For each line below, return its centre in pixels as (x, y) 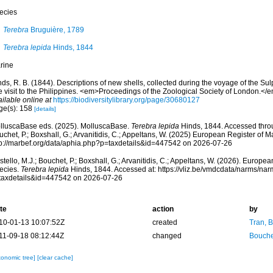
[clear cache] (55, 257)
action (163, 209)
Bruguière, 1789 (56, 30)
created (165, 222)
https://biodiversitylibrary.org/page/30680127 (126, 100)
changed (167, 236)
